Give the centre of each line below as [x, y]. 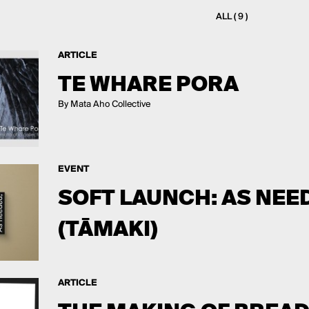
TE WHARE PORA [148, 83]
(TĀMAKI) [108, 228]
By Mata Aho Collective [104, 104]
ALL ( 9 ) [231, 17]
